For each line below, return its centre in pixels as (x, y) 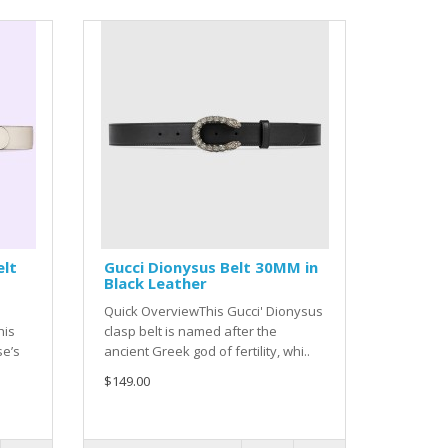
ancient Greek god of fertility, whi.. (207, 351)
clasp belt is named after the (191, 331)
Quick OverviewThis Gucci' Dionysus (214, 311)
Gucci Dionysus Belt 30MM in (211, 267)
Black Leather (156, 283)
